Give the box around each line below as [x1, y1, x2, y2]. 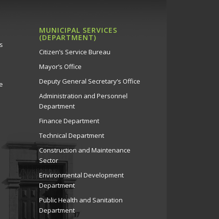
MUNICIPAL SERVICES [39, 25, 117, 35]
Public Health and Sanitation [39, 196, 123, 205]
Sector [39, 156, 58, 165]
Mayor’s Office [39, 62, 82, 71]
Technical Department [39, 131, 104, 140]
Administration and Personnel [39, 91, 128, 101]
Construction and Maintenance [39, 146, 131, 155]
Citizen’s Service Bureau [39, 47, 110, 57]
